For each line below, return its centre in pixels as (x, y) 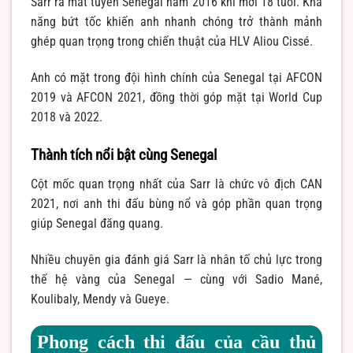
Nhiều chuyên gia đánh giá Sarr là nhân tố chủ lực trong (176, 259)
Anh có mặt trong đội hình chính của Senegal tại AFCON (176, 77)
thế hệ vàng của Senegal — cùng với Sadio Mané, (176, 279)
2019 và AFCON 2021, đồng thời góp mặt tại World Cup (176, 97)
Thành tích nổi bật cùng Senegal (124, 154)
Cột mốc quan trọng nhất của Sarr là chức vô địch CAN (176, 184)
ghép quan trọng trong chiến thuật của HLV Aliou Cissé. (172, 41)
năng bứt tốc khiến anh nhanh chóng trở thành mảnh (176, 21)
